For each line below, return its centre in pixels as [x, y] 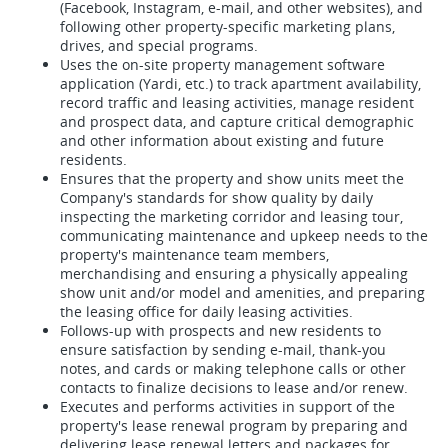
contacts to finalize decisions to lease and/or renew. [234, 387]
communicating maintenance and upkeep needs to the [244, 235]
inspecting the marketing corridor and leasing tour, [231, 216]
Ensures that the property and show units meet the [232, 178]
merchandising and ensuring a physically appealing [234, 273]
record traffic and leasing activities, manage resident [237, 102]
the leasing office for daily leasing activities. [206, 311]
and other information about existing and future [222, 140]
